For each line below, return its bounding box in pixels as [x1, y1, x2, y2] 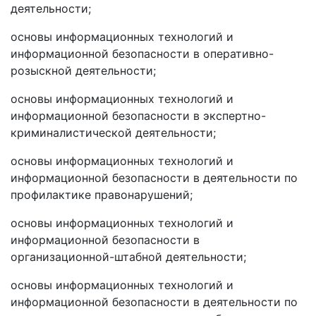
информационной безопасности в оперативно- [11, 47, 274, 61]
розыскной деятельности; [11, 63, 156, 78]
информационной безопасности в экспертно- [11, 109, 266, 123]
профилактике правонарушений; [11, 188, 193, 202]
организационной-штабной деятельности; [11, 250, 246, 264]
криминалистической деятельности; [11, 126, 216, 140]
